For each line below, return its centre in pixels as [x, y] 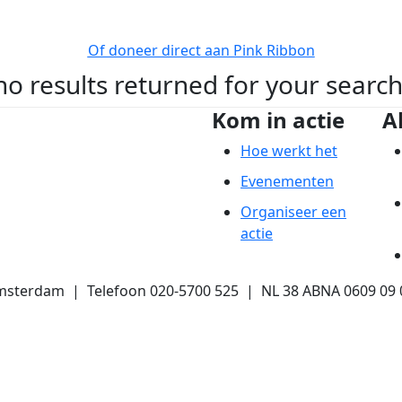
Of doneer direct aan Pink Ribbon [201, 51]
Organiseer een [293, 212]
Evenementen [287, 182]
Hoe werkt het [289, 151]
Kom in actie [278, 120]
